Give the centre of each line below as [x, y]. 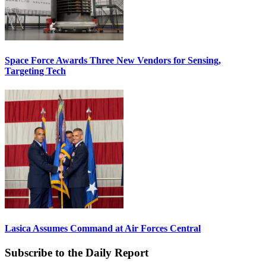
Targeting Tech [35, 71]
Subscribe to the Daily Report [77, 253]
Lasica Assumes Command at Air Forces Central [103, 228]
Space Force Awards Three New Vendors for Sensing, [113, 61]
